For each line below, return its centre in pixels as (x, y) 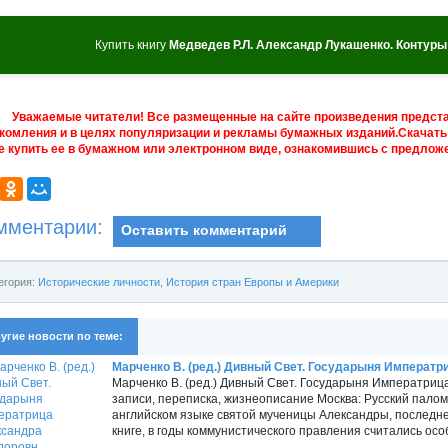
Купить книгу (131, 44)
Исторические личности (99, 281)
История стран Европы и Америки (252, 281)
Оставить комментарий (203, 230)
